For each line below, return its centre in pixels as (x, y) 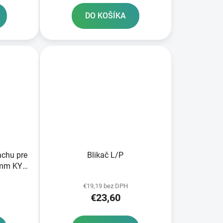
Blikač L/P (106, 155)
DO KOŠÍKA (105, 15)
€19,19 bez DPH (105, 186)
